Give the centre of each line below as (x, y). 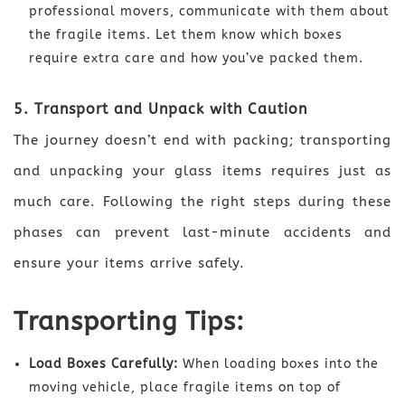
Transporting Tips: (129, 321)
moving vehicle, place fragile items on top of (185, 387)
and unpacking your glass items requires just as (202, 170)
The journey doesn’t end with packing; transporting (202, 140)
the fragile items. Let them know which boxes (186, 34)
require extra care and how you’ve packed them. (196, 58)
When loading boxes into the (278, 363)
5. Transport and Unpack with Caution (160, 108)
